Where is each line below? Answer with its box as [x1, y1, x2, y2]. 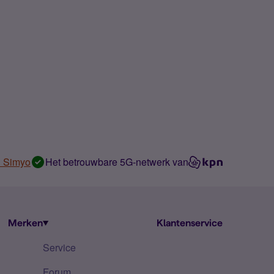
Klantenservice [157, 218, 223, 228]
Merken [8, 218, 43, 228]
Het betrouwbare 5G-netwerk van [45, 155, 188, 169]
